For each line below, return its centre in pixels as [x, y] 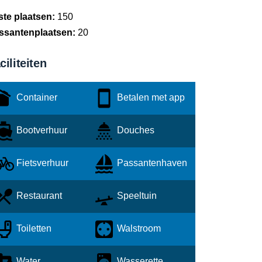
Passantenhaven [151, 163]
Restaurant [38, 196]
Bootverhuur [41, 130]
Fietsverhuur [41, 163]
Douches [135, 130]
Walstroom [138, 229]
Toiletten [33, 229]
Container [36, 98]
